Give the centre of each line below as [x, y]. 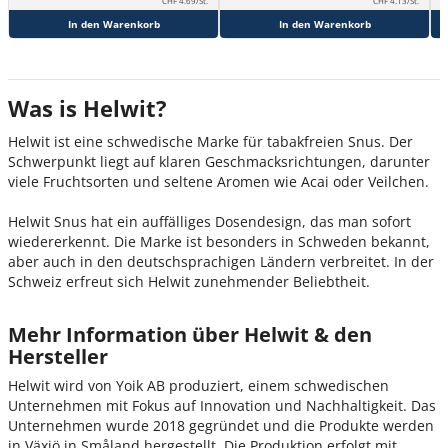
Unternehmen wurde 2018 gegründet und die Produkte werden [221, 426]
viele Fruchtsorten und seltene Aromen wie [154, 182]
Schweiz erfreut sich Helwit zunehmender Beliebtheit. [191, 282]
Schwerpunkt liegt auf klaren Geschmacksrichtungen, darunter [219, 162]
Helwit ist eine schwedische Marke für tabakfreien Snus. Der [210, 142]
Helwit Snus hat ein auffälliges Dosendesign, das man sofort [209, 222]
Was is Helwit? [87, 108]
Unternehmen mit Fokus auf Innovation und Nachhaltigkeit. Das [222, 406]
